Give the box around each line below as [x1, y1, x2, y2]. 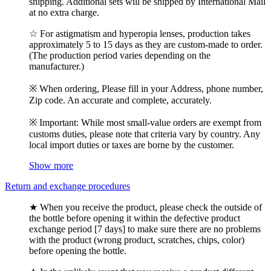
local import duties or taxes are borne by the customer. [29, 139, 234, 150]
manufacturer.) [29, 60, 84, 71]
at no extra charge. [29, 7, 99, 18]
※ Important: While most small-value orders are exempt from [29, 117, 261, 128]
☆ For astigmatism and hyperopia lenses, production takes [29, 28, 250, 39]
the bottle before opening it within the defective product [29, 212, 240, 223]
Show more [29, 160, 73, 171]
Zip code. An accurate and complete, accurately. [29, 94, 212, 105]
